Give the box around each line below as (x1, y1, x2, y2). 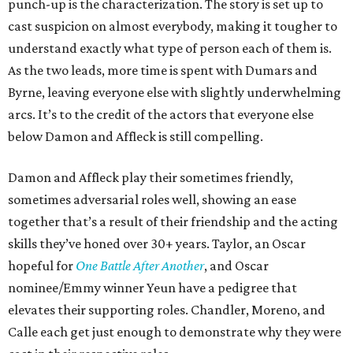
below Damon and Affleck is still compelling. (8, 128, 263, 145)
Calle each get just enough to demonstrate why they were (8, 324, 341, 340)
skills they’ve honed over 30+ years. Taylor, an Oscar (8, 236, 306, 252)
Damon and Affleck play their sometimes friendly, (8, 169, 293, 186)
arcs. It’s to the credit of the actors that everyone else (8, 106, 314, 123)
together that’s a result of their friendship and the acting (8, 214, 338, 230)
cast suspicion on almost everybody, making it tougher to (8, 18, 337, 35)
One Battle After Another (76, 258, 204, 274)
